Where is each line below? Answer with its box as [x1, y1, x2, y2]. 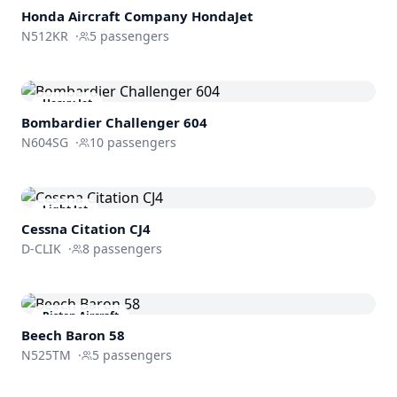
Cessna [21, 219, 67, 237]
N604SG [21, 133, 68, 151]
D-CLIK [21, 239, 61, 257]
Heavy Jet [43, 95, 92, 111]
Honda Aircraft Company [21, 6, 188, 25]
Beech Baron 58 [21, 325, 125, 344]
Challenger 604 [105, 113, 207, 131]
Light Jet [43, 201, 88, 217]
